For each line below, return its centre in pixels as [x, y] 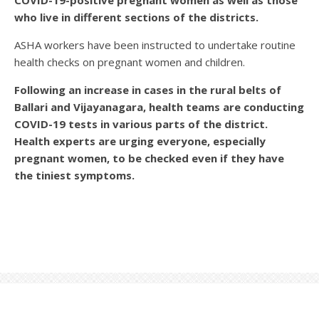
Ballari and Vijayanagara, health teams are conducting [159, 107]
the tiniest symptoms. [74, 176]
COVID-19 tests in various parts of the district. [141, 124]
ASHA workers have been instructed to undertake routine [155, 45]
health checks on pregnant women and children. [130, 62]
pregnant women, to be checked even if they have [149, 158]
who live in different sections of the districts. [136, 17]
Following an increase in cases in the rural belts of [148, 90]
